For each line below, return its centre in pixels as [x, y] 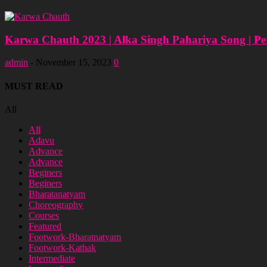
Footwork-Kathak [62, 247]
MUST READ [34, 86]
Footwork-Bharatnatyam [75, 237]
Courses [44, 215]
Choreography [56, 204]
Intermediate [52, 258]
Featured [45, 226]
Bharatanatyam [57, 194]
